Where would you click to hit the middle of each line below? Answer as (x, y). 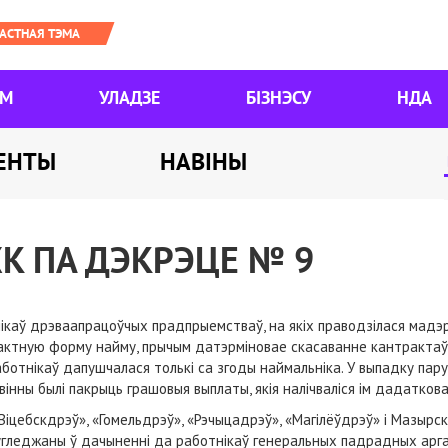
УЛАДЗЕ (129, 97)
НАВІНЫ (203, 161)
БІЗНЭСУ (278, 97)
